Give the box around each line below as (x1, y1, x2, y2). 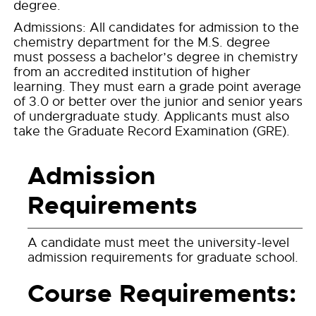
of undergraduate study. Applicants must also (13, 109, 289, 124)
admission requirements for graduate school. (28, 250, 298, 265)
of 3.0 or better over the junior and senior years (13, 94, 303, 109)
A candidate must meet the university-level (28, 235, 289, 250)
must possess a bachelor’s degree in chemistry (13, 49, 298, 65)
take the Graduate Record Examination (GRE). (13, 123, 290, 139)
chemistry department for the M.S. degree (13, 35, 270, 50)
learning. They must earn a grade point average (13, 79, 301, 95)
